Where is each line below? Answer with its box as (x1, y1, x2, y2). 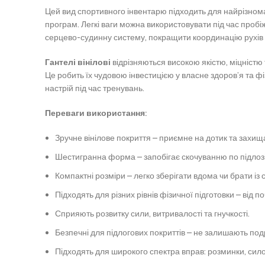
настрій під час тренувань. (45, 83, 144, 94)
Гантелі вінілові (45, 57, 111, 68)
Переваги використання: (45, 108, 147, 119)
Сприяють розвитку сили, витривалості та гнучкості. (55, 208, 250, 219)
